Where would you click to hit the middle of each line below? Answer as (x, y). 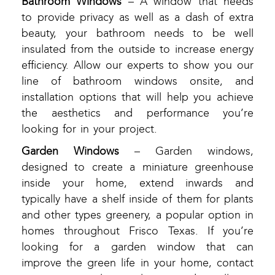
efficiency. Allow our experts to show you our (137, 66)
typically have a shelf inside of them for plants (137, 199)
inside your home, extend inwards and (137, 184)
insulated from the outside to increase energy (137, 50)
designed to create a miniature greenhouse (137, 168)
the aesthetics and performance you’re (137, 114)
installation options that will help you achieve (137, 98)
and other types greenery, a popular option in (137, 215)
